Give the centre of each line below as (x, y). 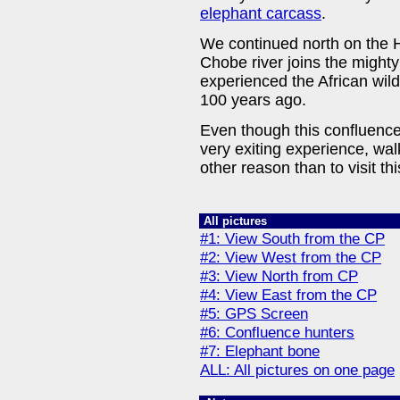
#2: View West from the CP (291, 257)
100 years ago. (253, 100)
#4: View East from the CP (288, 295)
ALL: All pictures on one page (297, 370)
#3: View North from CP (279, 276)
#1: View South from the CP (292, 238)
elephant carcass (261, 13)
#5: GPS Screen (254, 313)
